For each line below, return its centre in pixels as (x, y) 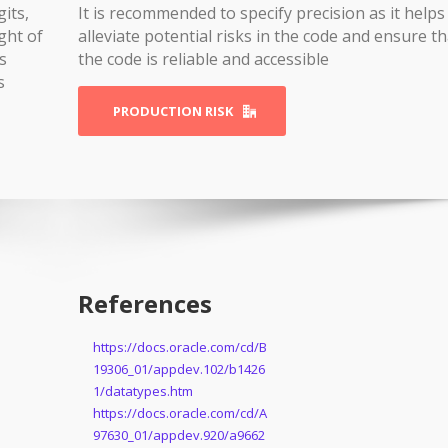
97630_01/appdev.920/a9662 (178, 435)
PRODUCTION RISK (172, 111)
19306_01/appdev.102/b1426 (178, 369)
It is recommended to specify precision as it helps (261, 13)
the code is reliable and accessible (203, 59)
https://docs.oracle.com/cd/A (179, 413)
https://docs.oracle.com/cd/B (179, 347)
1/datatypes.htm (142, 391)
